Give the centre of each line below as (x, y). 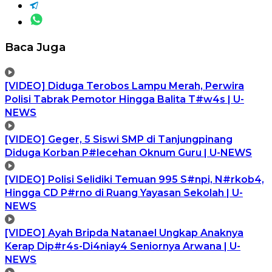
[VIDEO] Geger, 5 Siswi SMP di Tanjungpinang (119, 139)
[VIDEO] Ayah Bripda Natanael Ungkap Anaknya (124, 233)
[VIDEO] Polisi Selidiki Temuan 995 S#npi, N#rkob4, (134, 179)
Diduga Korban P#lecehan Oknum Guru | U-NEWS (128, 152)
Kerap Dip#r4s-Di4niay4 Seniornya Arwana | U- (123, 246)
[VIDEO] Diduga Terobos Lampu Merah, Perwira (124, 86)
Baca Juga (35, 47)
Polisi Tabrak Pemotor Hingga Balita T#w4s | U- (124, 99)
